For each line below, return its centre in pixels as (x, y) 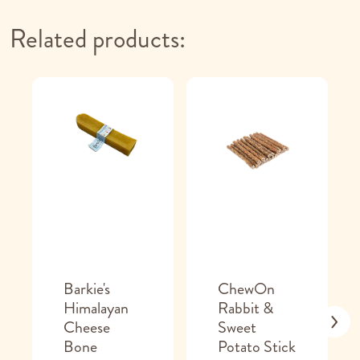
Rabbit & (245, 309)
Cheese (87, 328)
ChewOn (246, 289)
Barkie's (87, 289)
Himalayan (96, 309)
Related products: (98, 39)
